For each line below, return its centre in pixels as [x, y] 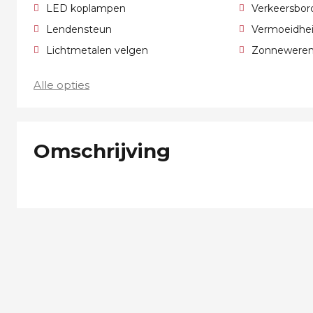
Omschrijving [102, 151]
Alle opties [61, 85]
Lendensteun [79, 29]
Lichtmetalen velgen [97, 50]
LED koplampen [86, 8]
